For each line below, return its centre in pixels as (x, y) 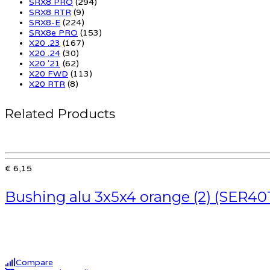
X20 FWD (49, 74)
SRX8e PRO (53, 33)
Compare (34, 262)
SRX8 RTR (50, 12)
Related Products (60, 113)
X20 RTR (47, 84)
